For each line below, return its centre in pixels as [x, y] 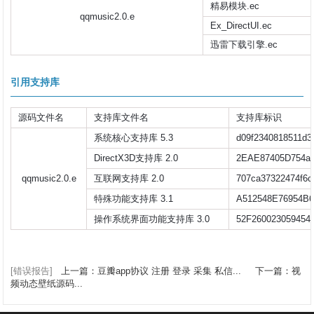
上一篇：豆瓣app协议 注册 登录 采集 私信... [153, 271]
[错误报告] [32, 271]
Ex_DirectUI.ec [241, 25]
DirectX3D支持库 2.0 [136, 158]
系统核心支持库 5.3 [134, 137]
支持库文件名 [122, 117]
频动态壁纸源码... [47, 283]
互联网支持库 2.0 [129, 178]
